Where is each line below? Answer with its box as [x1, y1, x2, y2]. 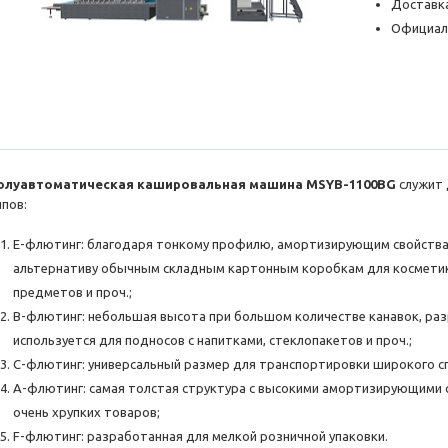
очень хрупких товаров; [13, 405, 160, 420]
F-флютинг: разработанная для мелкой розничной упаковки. [13, 429, 388, 444]
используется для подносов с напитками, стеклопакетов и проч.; [13, 333, 412, 348]
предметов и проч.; [13, 285, 132, 300]
